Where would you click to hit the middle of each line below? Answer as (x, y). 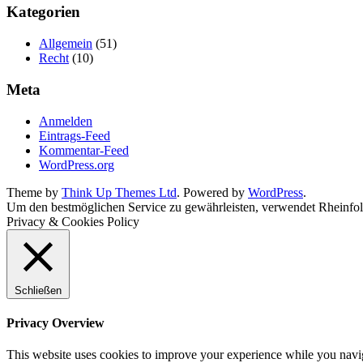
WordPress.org (77, 164)
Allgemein (66, 44)
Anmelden (66, 121)
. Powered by (212, 192)
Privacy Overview (56, 322)
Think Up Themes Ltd (119, 192)
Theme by (34, 192)
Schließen (38, 290)
